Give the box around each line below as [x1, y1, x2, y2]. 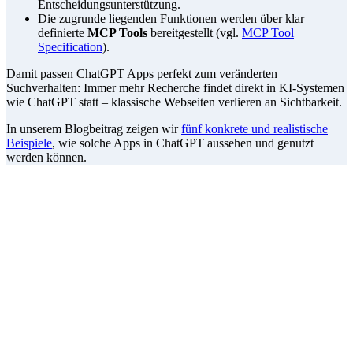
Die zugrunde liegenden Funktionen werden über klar [38, 12, 304, 26]
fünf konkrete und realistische [181, 122, 328, 136]
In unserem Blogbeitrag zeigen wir [6, 122, 181, 136]
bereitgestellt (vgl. [147, 26, 242, 40]
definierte [38, 26, 87, 40]
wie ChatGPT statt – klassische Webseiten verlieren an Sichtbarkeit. [6, 95, 342, 110]
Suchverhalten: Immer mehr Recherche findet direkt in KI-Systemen [6, 81, 344, 95]
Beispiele [6, 136, 52, 150]
